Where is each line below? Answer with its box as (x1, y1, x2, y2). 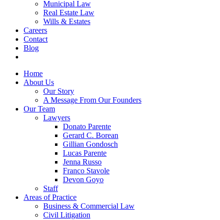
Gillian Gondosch (63, 140, 118, 148)
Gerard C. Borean (63, 131, 118, 139)
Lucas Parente (63, 149, 107, 157)
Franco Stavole (63, 166, 110, 175)
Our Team (24, 105, 55, 113)
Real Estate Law (43, 8, 94, 17)
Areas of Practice (24, 193, 77, 201)
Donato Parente (63, 122, 111, 131)
